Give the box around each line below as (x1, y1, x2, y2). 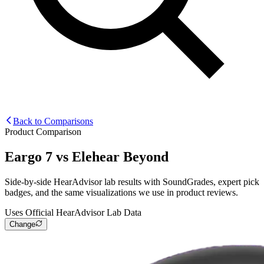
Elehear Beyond (72, 148, 169, 164)
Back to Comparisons (13, 115, 93, 126)
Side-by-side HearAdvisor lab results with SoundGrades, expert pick (5, 176, 259, 187)
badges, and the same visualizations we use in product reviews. (5, 187, 238, 197)
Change (9, 219, 35, 229)
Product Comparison (5, 126, 81, 137)
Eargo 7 (5, 148, 52, 164)
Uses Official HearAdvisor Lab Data (5, 207, 141, 217)
